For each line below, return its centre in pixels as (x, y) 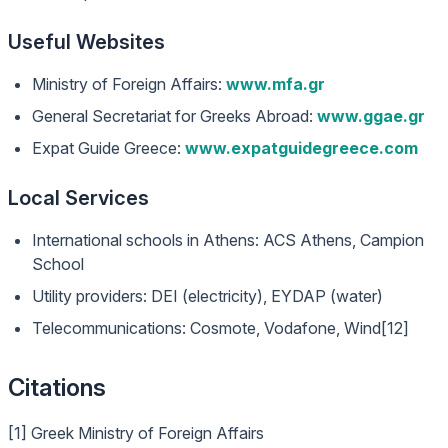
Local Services (78, 198)
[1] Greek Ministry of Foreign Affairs (136, 433)
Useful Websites (86, 42)
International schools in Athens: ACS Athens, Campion (228, 240)
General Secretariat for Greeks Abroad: (174, 116)
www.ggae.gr (371, 116)
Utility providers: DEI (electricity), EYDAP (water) (207, 296)
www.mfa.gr (275, 84)
